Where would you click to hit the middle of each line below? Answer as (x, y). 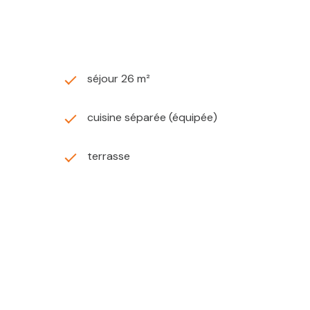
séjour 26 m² (119, 79)
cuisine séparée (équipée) (152, 118)
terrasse (109, 156)
